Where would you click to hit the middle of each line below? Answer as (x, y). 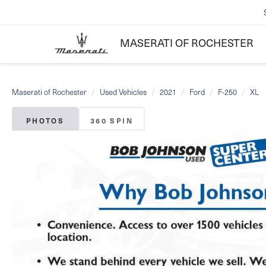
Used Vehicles (123, 92)
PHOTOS (45, 121)
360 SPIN (112, 121)
